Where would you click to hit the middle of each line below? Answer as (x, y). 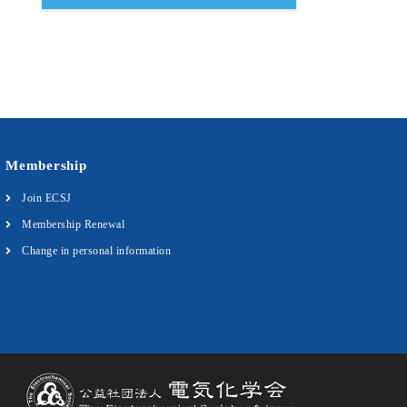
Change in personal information (96, 251)
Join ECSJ (47, 198)
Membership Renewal (73, 224)
